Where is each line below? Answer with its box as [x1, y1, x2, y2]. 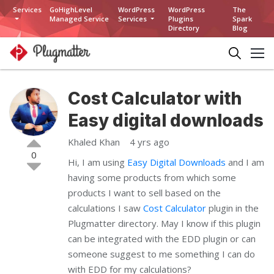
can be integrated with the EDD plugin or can [68, 232, 256, 245]
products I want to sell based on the [68, 187, 221, 199]
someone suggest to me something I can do [68, 248, 255, 260]
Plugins [168, 14, 194, 23]
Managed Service [50, 14, 109, 23]
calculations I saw [68, 202, 143, 214]
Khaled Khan [68, 136, 120, 148]
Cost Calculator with [68, 88, 242, 109]
